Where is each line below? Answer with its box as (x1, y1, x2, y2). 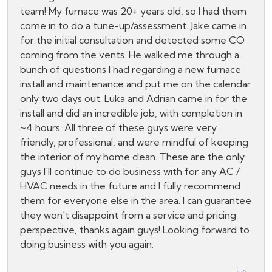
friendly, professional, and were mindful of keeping (20, 136, 248, 149)
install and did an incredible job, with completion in (20, 107, 242, 120)
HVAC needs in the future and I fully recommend (20, 180, 240, 192)
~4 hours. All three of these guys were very (20, 121, 217, 134)
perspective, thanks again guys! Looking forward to (20, 223, 250, 236)
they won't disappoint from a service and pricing (20, 209, 236, 222)
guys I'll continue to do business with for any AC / (20, 165, 240, 178)
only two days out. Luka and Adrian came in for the (20, 92, 247, 105)
